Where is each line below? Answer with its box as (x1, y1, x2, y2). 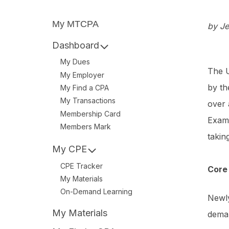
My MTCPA (52, 18, 99, 29)
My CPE (52, 144, 87, 155)
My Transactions (60, 96, 116, 105)
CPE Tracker (60, 161, 103, 170)
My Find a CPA (60, 83, 109, 92)
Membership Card (60, 109, 121, 118)
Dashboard (52, 39, 99, 51)
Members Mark (60, 122, 111, 131)
